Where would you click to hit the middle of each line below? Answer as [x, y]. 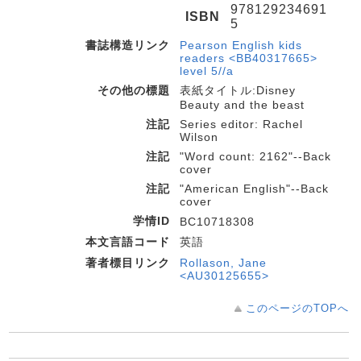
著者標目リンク [128, 263]
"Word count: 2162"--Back [255, 156]
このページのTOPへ [297, 308]
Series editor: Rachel [241, 124]
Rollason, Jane [223, 263]
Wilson [199, 137]
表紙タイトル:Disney [238, 90]
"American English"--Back [254, 189]
